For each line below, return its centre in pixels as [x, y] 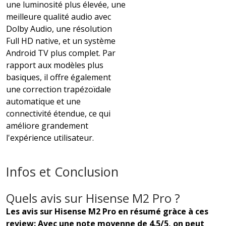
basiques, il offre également [59, 77]
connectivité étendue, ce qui [58, 114]
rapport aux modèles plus [55, 65]
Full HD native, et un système [61, 41]
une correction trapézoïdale [59, 90]
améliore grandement [47, 126]
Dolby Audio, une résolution [59, 29]
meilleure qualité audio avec [59, 17]
